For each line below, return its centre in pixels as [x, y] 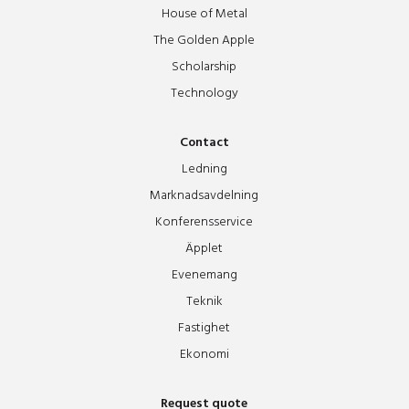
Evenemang [204, 275]
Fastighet [204, 328]
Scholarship [204, 67]
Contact [204, 142]
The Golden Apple [204, 40]
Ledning [204, 169]
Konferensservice [204, 222]
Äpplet [204, 248]
